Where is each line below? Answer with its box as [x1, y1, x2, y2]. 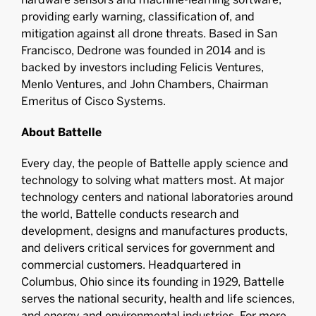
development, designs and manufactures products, [21, 224, 288, 238]
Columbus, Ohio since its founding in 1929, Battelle [21, 275, 284, 288]
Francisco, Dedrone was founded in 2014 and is [21, 44, 265, 57]
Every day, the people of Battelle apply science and [21, 157, 288, 170]
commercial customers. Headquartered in [21, 258, 241, 272]
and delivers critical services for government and [21, 241, 275, 255]
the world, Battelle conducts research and [21, 207, 239, 221]
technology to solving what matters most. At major [21, 174, 284, 187]
